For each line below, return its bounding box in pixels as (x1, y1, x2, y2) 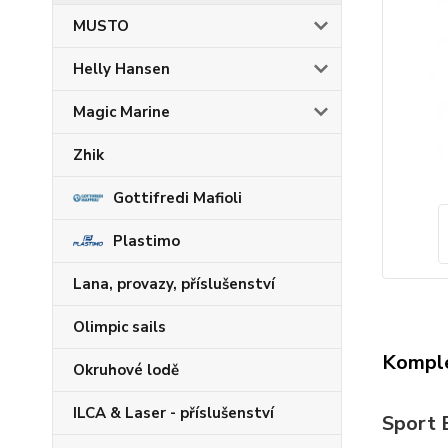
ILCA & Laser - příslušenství (73, 403, 274, 423)
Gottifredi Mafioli (113, 188, 242, 208)
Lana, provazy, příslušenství (73, 274, 275, 294)
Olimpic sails (73, 317, 166, 337)
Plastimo (113, 231, 180, 251)
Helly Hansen (73, 59, 170, 79)
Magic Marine (73, 102, 170, 122)
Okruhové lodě (73, 360, 179, 380)
